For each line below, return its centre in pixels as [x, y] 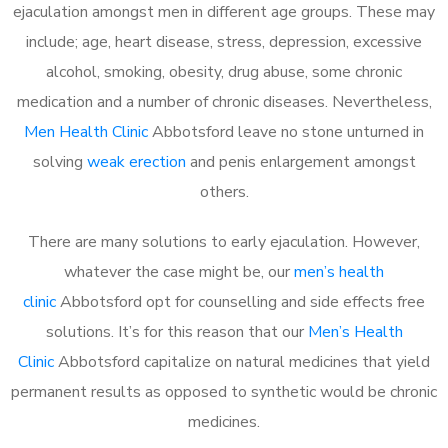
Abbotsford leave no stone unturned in [286, 131]
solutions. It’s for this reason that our [176, 331]
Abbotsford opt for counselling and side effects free [240, 301]
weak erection [136, 161]
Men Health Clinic [86, 131]
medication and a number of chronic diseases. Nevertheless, [224, 101]
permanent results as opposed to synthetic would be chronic [224, 391]
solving [59, 161]
